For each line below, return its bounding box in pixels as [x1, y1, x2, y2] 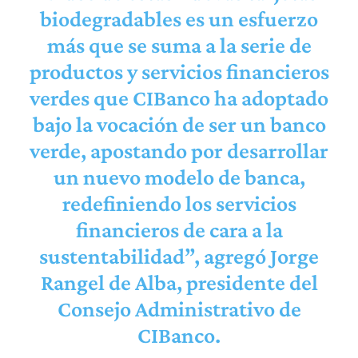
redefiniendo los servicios [62, 190, 296, 216]
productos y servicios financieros [29, 58, 329, 84]
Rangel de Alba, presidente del [40, 269, 318, 295]
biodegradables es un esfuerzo [40, 6, 318, 31]
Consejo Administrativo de [57, 296, 301, 321]
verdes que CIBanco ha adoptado [30, 85, 328, 110]
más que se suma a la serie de [46, 32, 312, 58]
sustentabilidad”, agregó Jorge [39, 243, 319, 268]
